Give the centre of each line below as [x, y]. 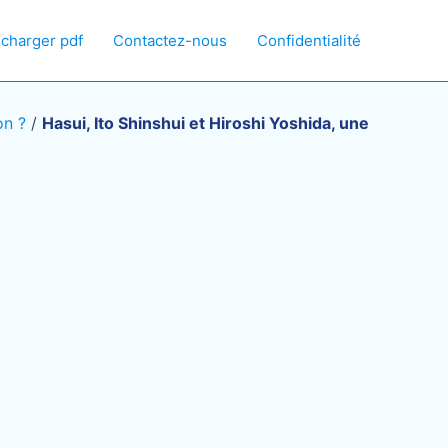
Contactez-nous [170, 40]
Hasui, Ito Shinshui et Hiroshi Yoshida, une [205, 123]
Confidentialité [309, 40]
